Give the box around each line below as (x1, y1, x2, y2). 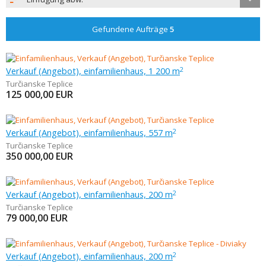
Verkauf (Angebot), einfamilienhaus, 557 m (6, 126, 173, 138)
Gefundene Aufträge (91, 24, 170, 34)
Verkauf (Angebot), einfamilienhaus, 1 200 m (6, 65, 180, 77)
